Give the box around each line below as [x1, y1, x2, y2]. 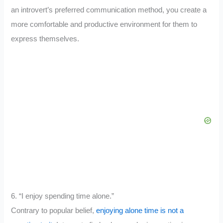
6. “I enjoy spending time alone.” [11, 192, 114, 200]
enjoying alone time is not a [96, 206, 184, 215]
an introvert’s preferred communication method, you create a [11, 5, 207, 14]
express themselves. [11, 34, 80, 43]
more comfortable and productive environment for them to [11, 20, 198, 28]
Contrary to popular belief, [11, 206, 97, 215]
